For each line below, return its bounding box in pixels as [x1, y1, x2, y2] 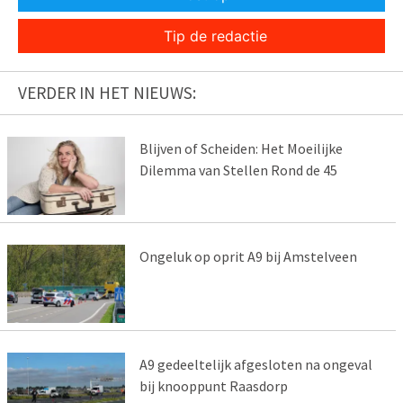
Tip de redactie [163, 27, 267, 46]
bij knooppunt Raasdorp [139, 376, 288, 395]
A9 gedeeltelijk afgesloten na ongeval [139, 354, 372, 373]
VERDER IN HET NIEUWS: [18, 82, 196, 104]
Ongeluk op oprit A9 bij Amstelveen [139, 246, 357, 265]
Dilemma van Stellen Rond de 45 [139, 161, 337, 180]
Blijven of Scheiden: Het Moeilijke [139, 139, 343, 158]
